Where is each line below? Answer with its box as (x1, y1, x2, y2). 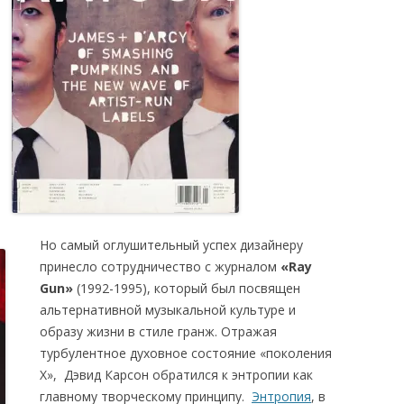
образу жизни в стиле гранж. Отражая (40, 323, 277, 340)
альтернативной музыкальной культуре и (40, 301, 296, 318)
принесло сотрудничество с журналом (40, 258, 280, 275)
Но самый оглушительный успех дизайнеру (40, 236, 303, 253)
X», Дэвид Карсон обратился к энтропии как (40, 366, 313, 383)
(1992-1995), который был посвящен (73, 280, 300, 297)
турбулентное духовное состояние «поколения (40, 344, 332, 362)
